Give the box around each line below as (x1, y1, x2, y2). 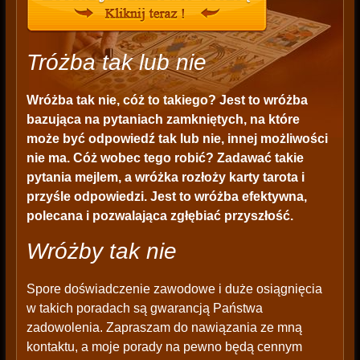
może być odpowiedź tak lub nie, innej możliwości (26, 132, 328, 146)
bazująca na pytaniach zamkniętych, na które (26, 112, 300, 127)
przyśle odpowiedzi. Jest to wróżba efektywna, (26, 190, 307, 204)
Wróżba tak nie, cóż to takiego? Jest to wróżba (26, 93, 308, 108)
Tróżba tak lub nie (26, 50, 207, 76)
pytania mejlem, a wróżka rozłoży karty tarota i (26, 170, 305, 185)
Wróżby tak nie (26, 239, 177, 264)
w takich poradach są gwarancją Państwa (26, 301, 263, 316)
